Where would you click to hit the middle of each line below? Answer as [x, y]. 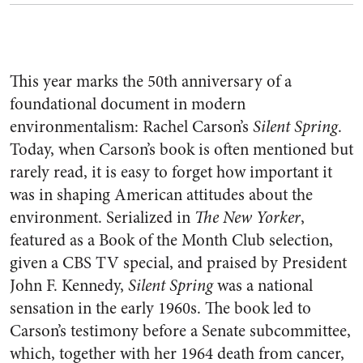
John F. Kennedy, [69, 286]
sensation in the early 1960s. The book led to [160, 308]
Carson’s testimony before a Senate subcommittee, [180, 331]
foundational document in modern [128, 104]
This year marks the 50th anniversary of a [151, 81]
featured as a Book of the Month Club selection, [171, 240]
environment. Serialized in [102, 218]
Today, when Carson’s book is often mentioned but [181, 149]
